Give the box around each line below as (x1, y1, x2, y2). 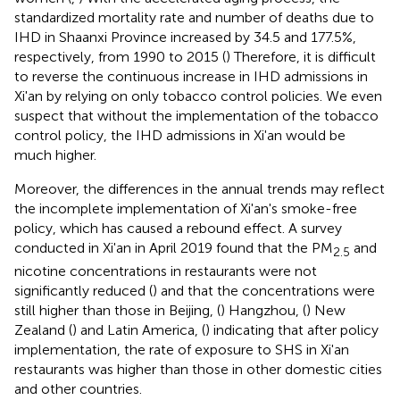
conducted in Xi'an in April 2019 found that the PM (14, 239, 333, 257)
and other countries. (14, 380, 142, 398)
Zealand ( (14, 321, 72, 339)
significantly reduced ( (14, 282, 153, 300)
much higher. (14, 146, 96, 164)
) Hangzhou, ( (221, 302, 306, 320)
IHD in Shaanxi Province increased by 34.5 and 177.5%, (14, 29, 356, 46)
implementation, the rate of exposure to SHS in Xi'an (14, 341, 349, 359)
